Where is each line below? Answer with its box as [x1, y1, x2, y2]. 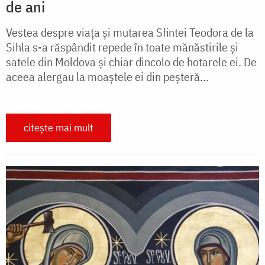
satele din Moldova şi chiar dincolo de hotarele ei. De [6, 54, 257, 70]
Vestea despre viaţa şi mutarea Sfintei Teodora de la [6, 24, 254, 41]
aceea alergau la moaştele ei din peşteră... [6, 69, 209, 85]
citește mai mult [24, 121, 93, 135]
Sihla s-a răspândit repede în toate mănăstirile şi [6, 39, 238, 56]
